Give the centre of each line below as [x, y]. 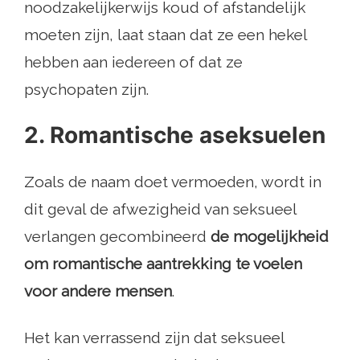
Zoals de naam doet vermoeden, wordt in [173, 182]
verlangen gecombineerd [117, 237]
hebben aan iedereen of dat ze [133, 62]
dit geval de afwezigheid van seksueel [160, 209]
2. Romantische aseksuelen [175, 135]
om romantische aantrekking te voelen [163, 264]
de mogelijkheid [270, 237]
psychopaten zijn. [86, 90]
